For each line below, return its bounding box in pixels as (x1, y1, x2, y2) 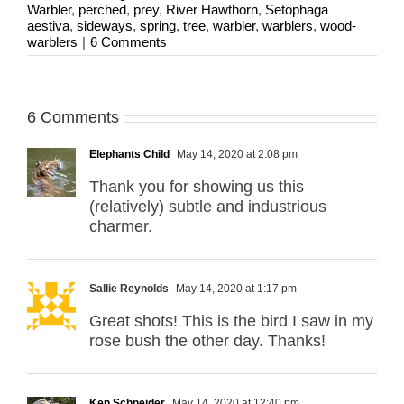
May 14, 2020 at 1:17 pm (173, 282, 297, 296)
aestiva (27, 18, 69, 34)
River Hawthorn (166, 2, 258, 18)
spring (140, 18, 176, 34)
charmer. (89, 217, 152, 236)
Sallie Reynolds (89, 282, 169, 296)
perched (78, 2, 126, 18)
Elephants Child (89, 148, 170, 161)
